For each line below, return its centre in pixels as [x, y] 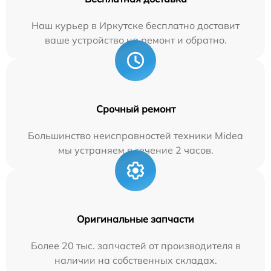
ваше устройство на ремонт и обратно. [135, 40]
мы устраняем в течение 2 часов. [135, 150]
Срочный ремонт [135, 109]
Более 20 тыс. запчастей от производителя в [135, 245]
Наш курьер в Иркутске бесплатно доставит [135, 25]
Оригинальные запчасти [135, 219]
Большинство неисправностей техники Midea [135, 135]
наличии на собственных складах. [135, 260]
